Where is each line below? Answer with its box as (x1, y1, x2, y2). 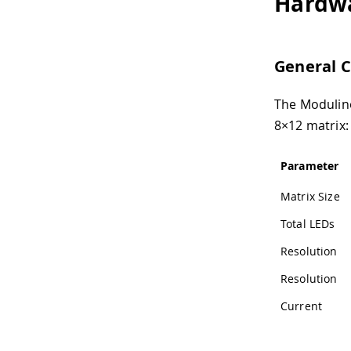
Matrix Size (280, 188, 340, 204)
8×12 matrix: (274, 116, 349, 134)
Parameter (280, 157, 339, 173)
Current (280, 298, 323, 313)
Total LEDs (280, 215, 335, 231)
